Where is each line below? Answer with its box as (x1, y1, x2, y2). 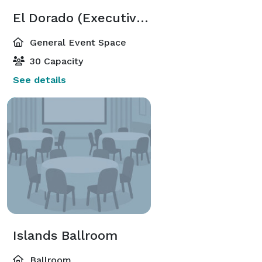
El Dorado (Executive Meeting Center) (136, 10, 149, 25)
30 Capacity (27, 55, 83, 67)
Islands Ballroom (13, 227, 118, 243)
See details (13, 74, 66, 85)
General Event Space (27, 36, 126, 48)
